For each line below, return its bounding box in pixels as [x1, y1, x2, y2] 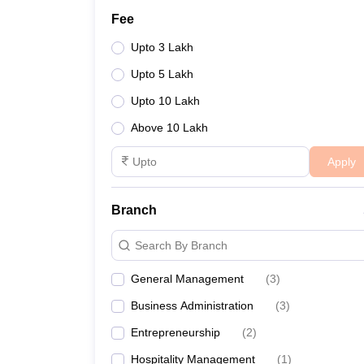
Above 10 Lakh [131, 121, 208, 134]
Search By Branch [135, 238, 227, 252]
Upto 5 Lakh [131, 67, 193, 80]
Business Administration [131, 299, 253, 312]
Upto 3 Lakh [131, 41, 193, 54]
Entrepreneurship [131, 326, 220, 339]
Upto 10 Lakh [131, 94, 200, 107]
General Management [131, 272, 244, 285]
